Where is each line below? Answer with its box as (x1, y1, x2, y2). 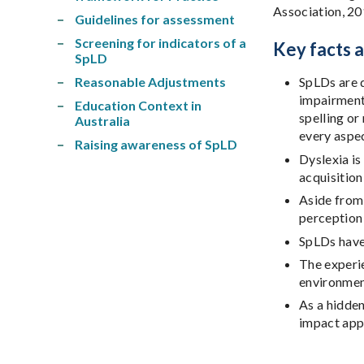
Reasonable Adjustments (75, 73, 226, 89)
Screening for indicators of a (75, 34, 246, 50)
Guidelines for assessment (75, 11, 235, 27)
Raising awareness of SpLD (75, 136, 237, 152)
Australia (75, 112, 130, 128)
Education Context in (75, 97, 201, 113)
